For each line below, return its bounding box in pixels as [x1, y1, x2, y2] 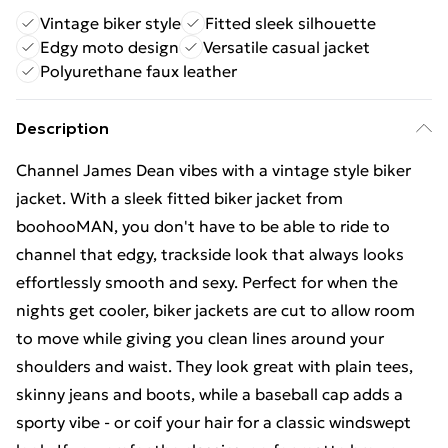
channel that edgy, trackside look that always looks [16, 244, 404, 264]
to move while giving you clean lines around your [16, 328, 384, 348]
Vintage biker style [40, 13, 181, 33]
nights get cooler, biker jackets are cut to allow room [16, 300, 415, 320]
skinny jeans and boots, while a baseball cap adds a [16, 384, 403, 404]
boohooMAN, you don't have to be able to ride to [16, 216, 390, 236]
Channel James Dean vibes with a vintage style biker [16, 160, 411, 180]
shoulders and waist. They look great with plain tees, [16, 356, 413, 376]
